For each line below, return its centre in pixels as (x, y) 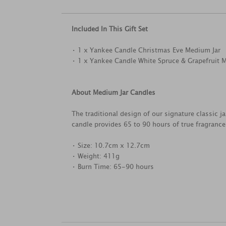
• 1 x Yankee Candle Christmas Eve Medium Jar (146, 50)
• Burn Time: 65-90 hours (113, 167)
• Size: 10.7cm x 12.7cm (111, 146)
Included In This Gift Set (110, 29)
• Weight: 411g (96, 156)
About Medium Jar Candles (114, 93)
